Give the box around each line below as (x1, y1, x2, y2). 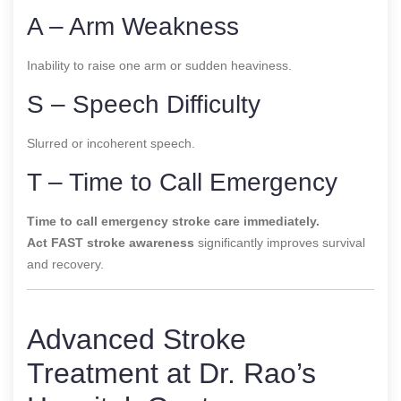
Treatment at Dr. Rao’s (27, 356, 316, 389)
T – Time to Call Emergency (27, 167, 337, 196)
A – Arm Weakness (27, 12, 239, 40)
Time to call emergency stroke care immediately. (27, 213, 320, 228)
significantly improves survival (194, 235, 365, 250)
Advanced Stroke (27, 322, 246, 355)
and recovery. (27, 256, 104, 271)
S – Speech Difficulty (27, 90, 260, 118)
